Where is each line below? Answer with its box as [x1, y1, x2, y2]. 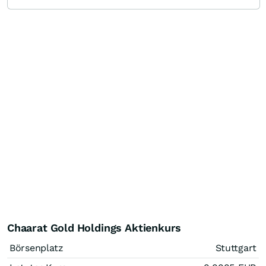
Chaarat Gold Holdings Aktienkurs [7, 221, 182, 234]
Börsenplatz [9, 242, 64, 254]
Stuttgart [215, 242, 256, 254]
